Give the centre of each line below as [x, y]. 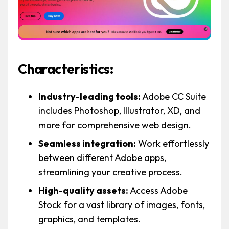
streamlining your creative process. [111, 172]
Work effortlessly [173, 144]
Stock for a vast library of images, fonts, [122, 205]
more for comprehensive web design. [115, 125]
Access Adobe [158, 191]
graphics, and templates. [90, 219]
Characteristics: [66, 69]
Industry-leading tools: [90, 97]
